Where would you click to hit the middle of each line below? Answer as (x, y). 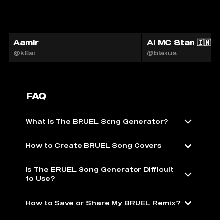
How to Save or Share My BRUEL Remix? (103, 203)
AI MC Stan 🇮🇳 (179, 43)
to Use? (40, 179)
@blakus (162, 53)
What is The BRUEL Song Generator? (97, 121)
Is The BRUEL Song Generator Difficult (100, 170)
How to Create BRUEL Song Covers (93, 146)
